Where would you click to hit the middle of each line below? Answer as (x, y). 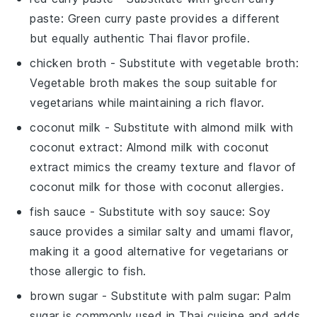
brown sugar (64, 295)
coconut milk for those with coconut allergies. (157, 186)
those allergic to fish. (88, 271)
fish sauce (58, 211)
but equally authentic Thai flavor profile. (140, 38)
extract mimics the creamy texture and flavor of (163, 167)
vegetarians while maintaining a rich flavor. (147, 102)
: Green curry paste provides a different (170, 18)
